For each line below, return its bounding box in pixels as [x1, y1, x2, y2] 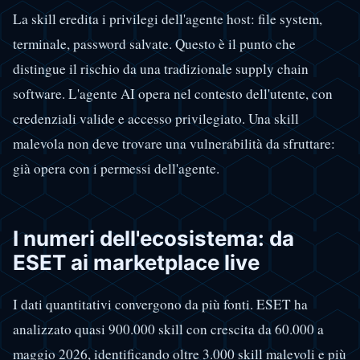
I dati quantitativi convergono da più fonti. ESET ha [13, 295, 308, 314]
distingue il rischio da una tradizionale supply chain [13, 59, 309, 78]
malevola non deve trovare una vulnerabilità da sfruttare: [13, 133, 335, 153]
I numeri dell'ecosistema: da [13, 225, 294, 251]
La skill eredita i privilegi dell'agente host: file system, [13, 9, 322, 28]
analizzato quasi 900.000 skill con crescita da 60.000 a [13, 320, 324, 339]
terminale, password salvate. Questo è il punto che [13, 34, 296, 53]
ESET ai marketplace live [13, 249, 260, 275]
